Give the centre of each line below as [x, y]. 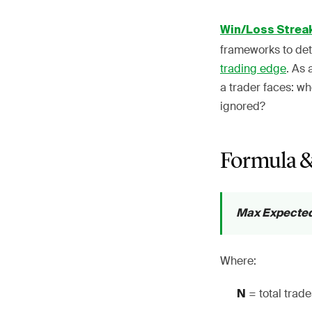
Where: [238, 261]
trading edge [253, 69]
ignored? [243, 106]
